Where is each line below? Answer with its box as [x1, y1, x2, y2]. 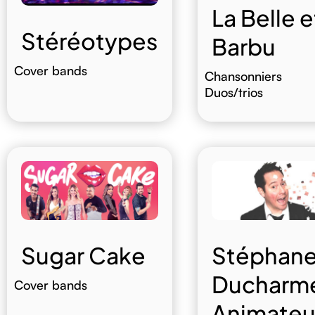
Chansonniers [204, 68, 282, 84]
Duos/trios [204, 84, 263, 101]
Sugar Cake [20, 240, 146, 269]
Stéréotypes [20, 27, 157, 56]
